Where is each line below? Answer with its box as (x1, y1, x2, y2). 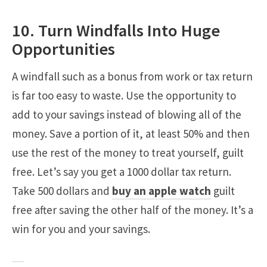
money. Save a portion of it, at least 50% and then (12, 126, 250, 141)
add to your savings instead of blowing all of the (12, 107, 241, 122)
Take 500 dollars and (12, 184, 112, 198)
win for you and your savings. (12, 222, 150, 237)
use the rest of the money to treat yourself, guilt (12, 145, 244, 160)
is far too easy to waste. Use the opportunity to (12, 88, 236, 103)
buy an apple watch (112, 184, 211, 198)
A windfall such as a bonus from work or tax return (12, 69, 253, 84)
